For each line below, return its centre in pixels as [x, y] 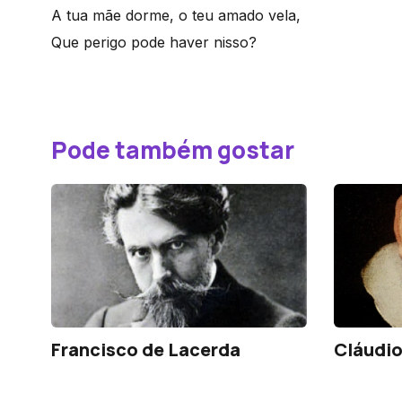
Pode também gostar [173, 150]
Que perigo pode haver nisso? [154, 42]
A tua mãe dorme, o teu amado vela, [176, 15]
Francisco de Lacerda [146, 350]
